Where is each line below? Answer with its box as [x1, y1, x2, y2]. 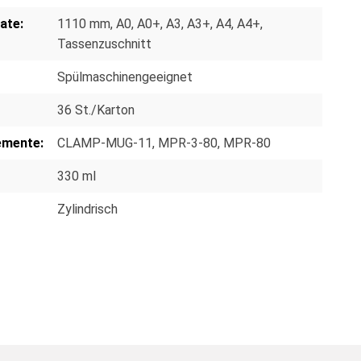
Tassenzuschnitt [57, 35, 151, 52]
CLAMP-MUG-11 [57, 135, 152, 151]
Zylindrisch [57, 201, 118, 217]
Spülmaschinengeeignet [57, 68, 193, 85]
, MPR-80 [218, 135, 271, 151]
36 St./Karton [57, 102, 135, 118]
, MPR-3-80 [152, 135, 218, 151]
